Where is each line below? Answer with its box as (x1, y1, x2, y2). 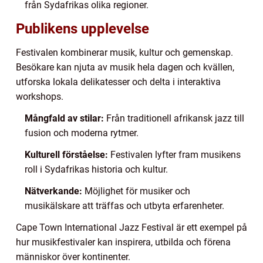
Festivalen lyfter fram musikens (108, 149, 241, 160)
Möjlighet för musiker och (82, 185, 190, 197)
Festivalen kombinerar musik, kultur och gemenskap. (16, 46, 233, 58)
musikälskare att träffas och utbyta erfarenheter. (25, 200, 224, 211)
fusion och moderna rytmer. (25, 127, 139, 139)
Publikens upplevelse (16, 20, 149, 37)
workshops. (16, 90, 63, 102)
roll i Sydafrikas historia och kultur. (25, 163, 168, 175)
